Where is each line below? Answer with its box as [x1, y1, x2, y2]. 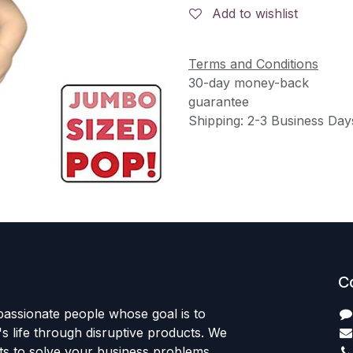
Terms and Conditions [188, 55, 318, 72]
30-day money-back [188, 74, 309, 91]
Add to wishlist [212, 6, 298, 21]
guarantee [188, 93, 249, 110]
